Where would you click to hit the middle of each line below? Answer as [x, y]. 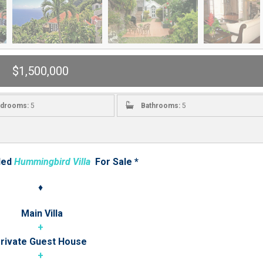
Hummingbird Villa [52, 162]
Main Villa [41, 213]
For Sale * [114, 162]
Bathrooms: [160, 106]
